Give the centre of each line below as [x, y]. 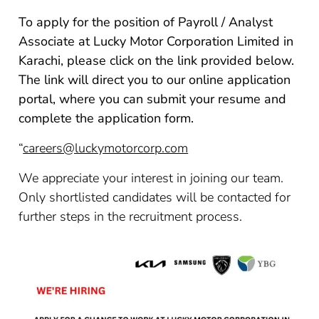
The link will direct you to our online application [155, 80]
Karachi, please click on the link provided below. [157, 61]
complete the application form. [106, 118]
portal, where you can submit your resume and [153, 99]
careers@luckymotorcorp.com [106, 148]
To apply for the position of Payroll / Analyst [146, 22]
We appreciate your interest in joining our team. [151, 178]
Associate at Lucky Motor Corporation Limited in [156, 41]
